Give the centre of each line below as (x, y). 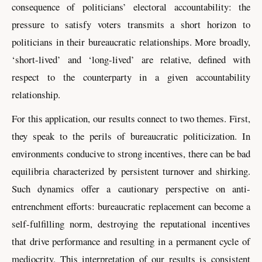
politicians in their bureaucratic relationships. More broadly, (131, 42)
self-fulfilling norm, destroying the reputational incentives (131, 224)
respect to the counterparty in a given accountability (131, 77)
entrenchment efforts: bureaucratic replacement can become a (131, 206)
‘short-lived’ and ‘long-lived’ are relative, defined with (131, 60)
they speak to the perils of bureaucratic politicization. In (131, 136)
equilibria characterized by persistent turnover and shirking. (131, 171)
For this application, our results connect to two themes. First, (131, 119)
